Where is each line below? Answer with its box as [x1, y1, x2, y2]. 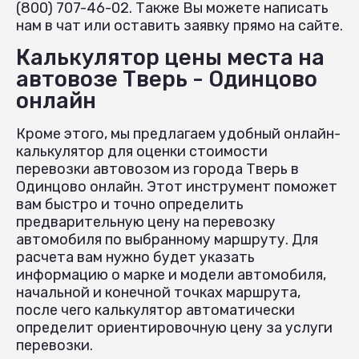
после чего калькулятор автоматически [16, 301, 295, 319]
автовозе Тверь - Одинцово [16, 66, 317, 92]
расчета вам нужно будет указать [16, 248, 255, 266]
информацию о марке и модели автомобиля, [16, 265, 326, 284]
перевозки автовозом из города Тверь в [16, 159, 299, 178]
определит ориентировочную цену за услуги [16, 318, 333, 337]
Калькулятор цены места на [16, 44, 325, 71]
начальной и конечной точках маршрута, [16, 283, 301, 301]
